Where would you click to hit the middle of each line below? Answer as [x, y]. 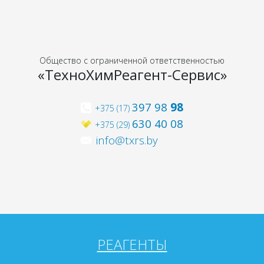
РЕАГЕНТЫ [132, 244]
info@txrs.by [127, 140]
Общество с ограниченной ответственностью [132, 60]
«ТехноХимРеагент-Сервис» [132, 74]
